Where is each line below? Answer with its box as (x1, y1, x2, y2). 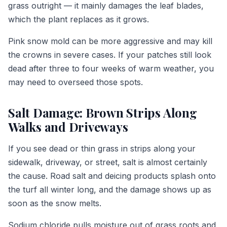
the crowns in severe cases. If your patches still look (8, 49, 211, 60)
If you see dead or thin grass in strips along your (8, 143, 196, 154)
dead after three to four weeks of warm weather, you (8, 63, 214, 73)
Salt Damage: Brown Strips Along (8, 104, 197, 121)
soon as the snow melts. (8, 198, 101, 208)
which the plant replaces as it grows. (8, 14, 149, 24)
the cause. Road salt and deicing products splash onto (8, 170, 216, 181)
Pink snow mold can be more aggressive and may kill (8, 35, 212, 46)
